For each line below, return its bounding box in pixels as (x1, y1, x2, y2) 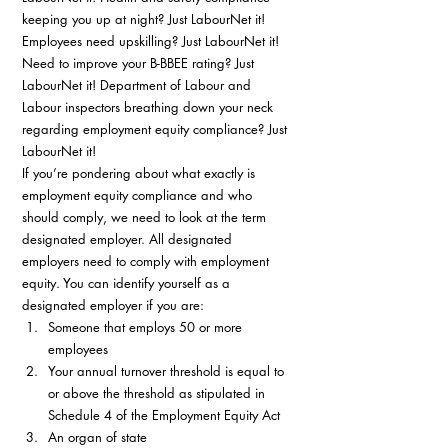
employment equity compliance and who (22, 186, 256, 204)
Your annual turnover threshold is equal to (48, 362, 288, 380)
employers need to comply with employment (22, 252, 273, 270)
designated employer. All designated (22, 230, 236, 248)
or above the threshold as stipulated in (48, 384, 269, 402)
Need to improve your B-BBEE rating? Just (22, 54, 258, 72)
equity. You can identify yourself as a (22, 274, 234, 292)
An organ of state (48, 428, 147, 446)
